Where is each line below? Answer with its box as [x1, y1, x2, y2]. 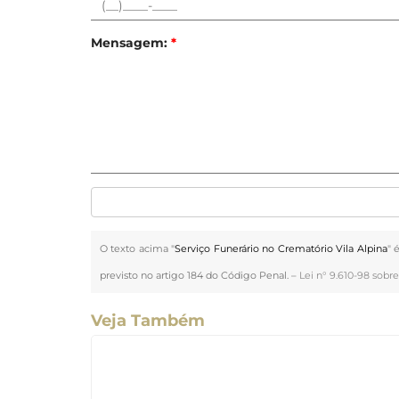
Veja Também [91, 311, 205, 331]
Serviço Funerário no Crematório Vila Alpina [175, 242, 387, 256]
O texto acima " [100, 242, 175, 256]
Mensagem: [91, 35, 171, 52]
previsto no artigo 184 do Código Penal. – [100, 269, 299, 282]
